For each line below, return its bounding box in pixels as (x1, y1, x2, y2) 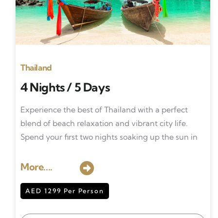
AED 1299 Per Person (25, 187, 104, 195)
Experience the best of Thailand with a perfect (20, 105, 188, 114)
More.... (20, 161, 53, 173)
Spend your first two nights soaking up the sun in (20, 132, 200, 142)
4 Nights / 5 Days (20, 80, 110, 94)
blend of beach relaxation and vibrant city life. (20, 118, 188, 128)
